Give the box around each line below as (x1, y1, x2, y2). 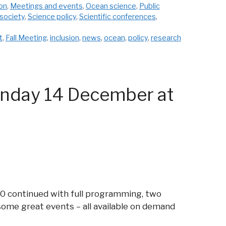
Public (139, 2, 160, 11)
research (150, 33, 181, 43)
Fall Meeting (5, 33, 47, 43)
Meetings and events (10, 2, 83, 11)
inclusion (49, 33, 79, 43)
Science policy (27, 12, 76, 22)
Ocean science (85, 2, 136, 11)
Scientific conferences (79, 12, 156, 22)
